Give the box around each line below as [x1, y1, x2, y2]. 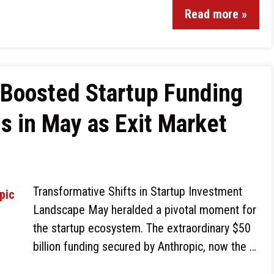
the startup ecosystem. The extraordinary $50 [33, 221, 251, 235]
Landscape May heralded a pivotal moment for [33, 202, 256, 217]
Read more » [185, 7, 247, 21]
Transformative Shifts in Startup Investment [33, 184, 242, 199]
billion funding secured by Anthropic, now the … [33, 239, 256, 254]
